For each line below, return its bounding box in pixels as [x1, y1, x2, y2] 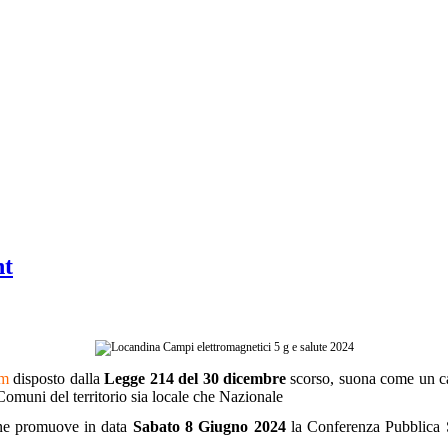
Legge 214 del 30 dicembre [104, 369, 286, 387]
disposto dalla [8, 369, 105, 387]
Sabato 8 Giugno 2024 [132, 417, 286, 435]
